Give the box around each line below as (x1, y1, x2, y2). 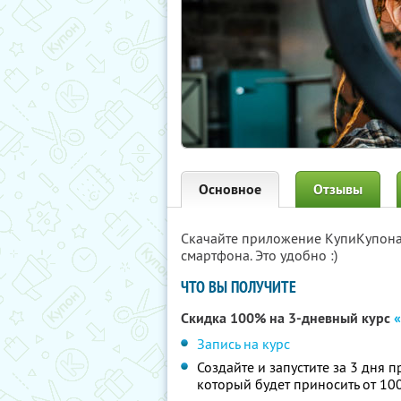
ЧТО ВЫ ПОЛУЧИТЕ (181, 277, 296, 297)
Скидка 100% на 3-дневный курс (181, 309, 394, 328)
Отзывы (313, 180, 363, 199)
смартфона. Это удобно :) (181, 246, 337, 264)
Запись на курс (197, 335, 290, 353)
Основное (199, 180, 261, 199)
